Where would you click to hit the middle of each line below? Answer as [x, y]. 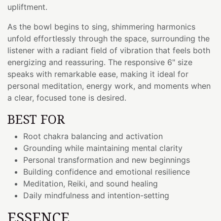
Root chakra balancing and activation [93, 136]
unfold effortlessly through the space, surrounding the [109, 38]
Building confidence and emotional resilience [107, 171]
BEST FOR [36, 119]
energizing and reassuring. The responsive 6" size [100, 62]
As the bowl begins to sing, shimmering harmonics [101, 26]
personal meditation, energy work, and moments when [109, 86]
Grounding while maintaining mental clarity [103, 148]
